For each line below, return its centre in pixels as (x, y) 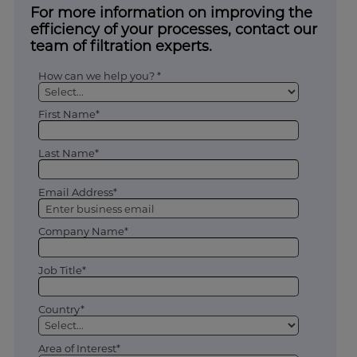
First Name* (69, 114)
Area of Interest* (79, 348)
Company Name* (83, 231)
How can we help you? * (99, 75)
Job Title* (62, 270)
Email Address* (77, 192)
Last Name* (68, 153)
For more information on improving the (171, 12)
